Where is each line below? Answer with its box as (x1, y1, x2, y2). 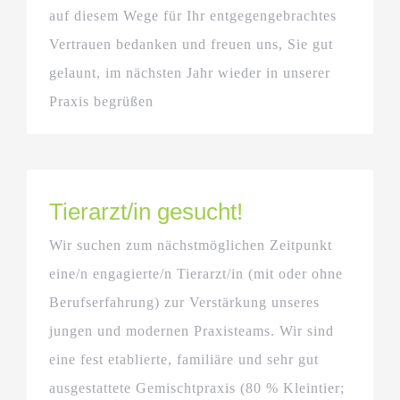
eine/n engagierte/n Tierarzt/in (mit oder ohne (49, 265, 343, 281)
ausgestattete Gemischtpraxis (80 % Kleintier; (49, 379, 345, 396)
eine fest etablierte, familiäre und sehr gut (49, 351, 319, 367)
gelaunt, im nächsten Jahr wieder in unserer (49, 64, 330, 80)
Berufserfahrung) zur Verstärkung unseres (49, 294, 320, 310)
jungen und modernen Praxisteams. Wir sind (49, 322, 334, 338)
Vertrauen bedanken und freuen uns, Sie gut (49, 36, 333, 52)
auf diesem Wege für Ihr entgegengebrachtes (49, 7, 337, 23)
